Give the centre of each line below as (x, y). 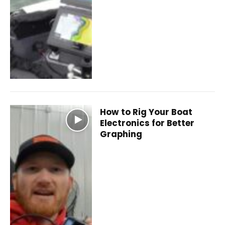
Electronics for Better (147, 123)
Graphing (121, 134)
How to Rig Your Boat (146, 112)
